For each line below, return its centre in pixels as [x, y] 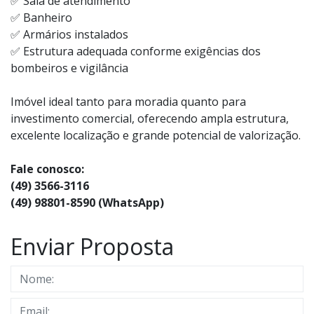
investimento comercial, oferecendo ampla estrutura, [150, 118]
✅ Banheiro [41, 17]
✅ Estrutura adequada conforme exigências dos [136, 51]
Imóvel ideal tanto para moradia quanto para [128, 101]
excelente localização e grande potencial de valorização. [156, 135]
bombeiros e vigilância [69, 68]
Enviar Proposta [92, 246]
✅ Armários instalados [69, 34]
